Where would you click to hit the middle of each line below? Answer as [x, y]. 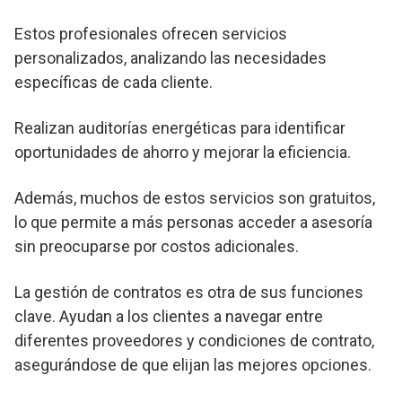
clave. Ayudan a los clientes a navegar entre [169, 317]
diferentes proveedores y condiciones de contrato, [194, 341]
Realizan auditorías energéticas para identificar [180, 128]
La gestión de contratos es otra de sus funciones [189, 293]
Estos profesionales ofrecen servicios [151, 34]
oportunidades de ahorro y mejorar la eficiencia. [183, 153]
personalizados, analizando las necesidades [170, 58]
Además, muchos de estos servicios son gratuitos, [195, 198]
